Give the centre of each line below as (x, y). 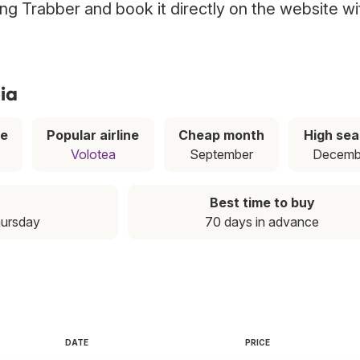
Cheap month (222, 135)
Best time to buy (262, 203)
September (222, 155)
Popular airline (93, 135)
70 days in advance (262, 222)
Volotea (93, 155)
